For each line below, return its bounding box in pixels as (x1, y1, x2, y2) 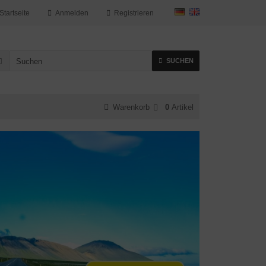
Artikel (172, 103, 194, 112)
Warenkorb (113, 103, 150, 112)
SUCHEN (166, 57, 194, 64)
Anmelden (55, 9, 88, 17)
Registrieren (114, 9, 154, 17)
